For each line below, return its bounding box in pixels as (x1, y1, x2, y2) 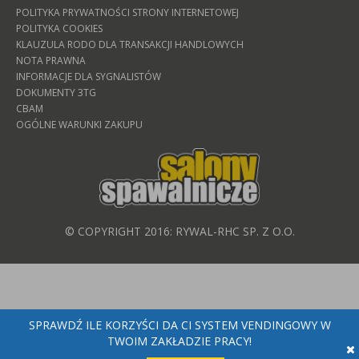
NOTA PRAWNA (16, 54, 86, 67)
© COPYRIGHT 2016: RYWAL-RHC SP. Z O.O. (64, 223, 295, 239)
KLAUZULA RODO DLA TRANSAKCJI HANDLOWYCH (16, 38, 244, 51)
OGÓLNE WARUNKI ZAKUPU (16, 118, 143, 131)
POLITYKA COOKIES (16, 22, 103, 35)
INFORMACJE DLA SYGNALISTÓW (16, 70, 161, 83)
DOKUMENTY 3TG (16, 86, 96, 99)
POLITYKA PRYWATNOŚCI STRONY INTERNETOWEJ (16, 6, 239, 19)
